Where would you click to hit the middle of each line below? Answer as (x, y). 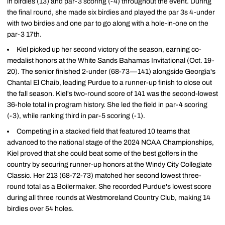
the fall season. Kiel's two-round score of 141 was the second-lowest (113, 94)
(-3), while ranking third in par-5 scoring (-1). (76, 116)
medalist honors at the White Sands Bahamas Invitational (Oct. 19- (111, 61)
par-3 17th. (24, 34)
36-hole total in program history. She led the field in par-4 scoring (107, 105)
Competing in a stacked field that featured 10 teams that (103, 131)
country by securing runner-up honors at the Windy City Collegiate (109, 164)
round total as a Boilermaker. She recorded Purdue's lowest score (109, 187)
